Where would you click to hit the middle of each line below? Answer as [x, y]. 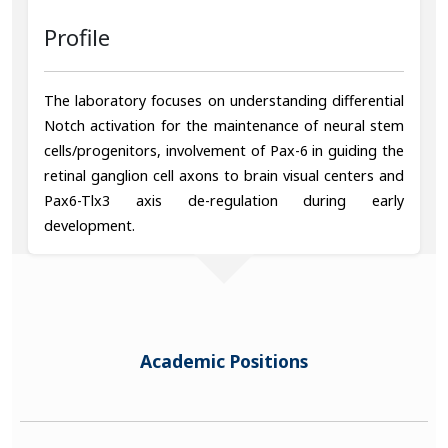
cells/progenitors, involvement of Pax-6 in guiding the [224, 150]
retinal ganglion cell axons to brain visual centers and [224, 175]
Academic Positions [224, 361]
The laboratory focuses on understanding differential [224, 100]
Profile [77, 37]
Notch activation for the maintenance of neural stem [224, 125]
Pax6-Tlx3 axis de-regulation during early [224, 200]
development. [89, 225]
